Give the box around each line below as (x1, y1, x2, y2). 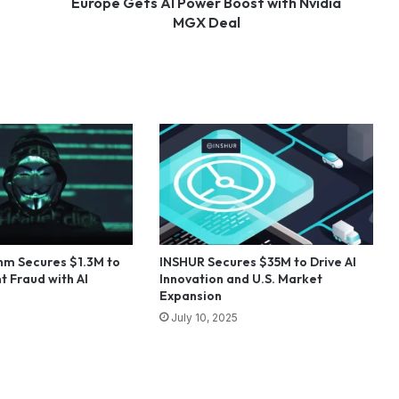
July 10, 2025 (170, 310, 238, 324)
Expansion (159, 287, 222, 304)
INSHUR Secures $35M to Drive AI (159, 253, 356, 270)
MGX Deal (172, 13, 240, 32)
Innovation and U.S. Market (159, 270, 322, 287)
